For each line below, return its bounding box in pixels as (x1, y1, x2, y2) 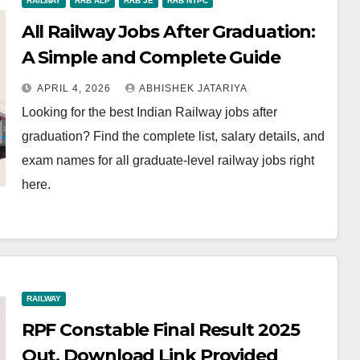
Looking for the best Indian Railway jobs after (21, 105, 277, 120)
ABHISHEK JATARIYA (138, 83, 247, 95)
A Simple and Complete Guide (21, 47, 280, 69)
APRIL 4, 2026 (36, 83, 114, 95)
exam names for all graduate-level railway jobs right (21, 153, 314, 168)
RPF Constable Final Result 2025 (21, 319, 300, 342)
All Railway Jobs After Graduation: (21, 21, 316, 43)
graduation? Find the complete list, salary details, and (21, 129, 325, 144)
